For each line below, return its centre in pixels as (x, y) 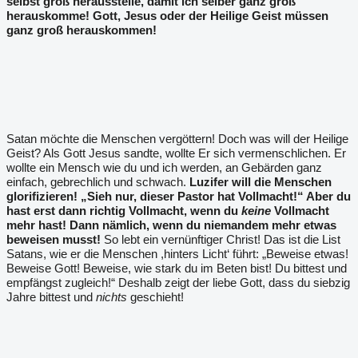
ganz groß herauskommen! (82, 30)
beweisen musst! (54, 239)
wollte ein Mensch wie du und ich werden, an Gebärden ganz (164, 167)
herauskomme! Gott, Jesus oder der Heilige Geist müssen (167, 16)
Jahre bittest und (51, 297)
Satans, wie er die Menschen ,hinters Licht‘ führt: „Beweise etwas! (177, 254)
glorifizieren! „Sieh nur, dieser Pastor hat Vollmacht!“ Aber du (179, 196)
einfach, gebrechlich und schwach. (98, 182)
